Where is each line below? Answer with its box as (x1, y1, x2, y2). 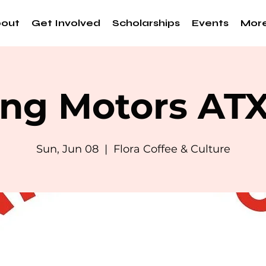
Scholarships (112, 17, 180, 28)
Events (192, 17, 229, 28)
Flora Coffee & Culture (113, 142, 230, 156)
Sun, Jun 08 (36, 142, 99, 156)
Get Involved (31, 17, 100, 28)
